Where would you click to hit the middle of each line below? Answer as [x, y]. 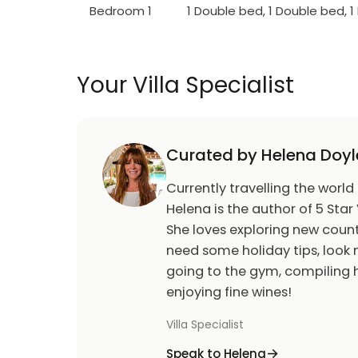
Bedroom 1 [121, 11]
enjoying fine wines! [229, 292]
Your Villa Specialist [185, 85]
